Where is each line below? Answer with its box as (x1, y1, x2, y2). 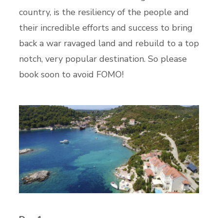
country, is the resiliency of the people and (19, 6, 189, 18)
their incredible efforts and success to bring (19, 21, 193, 34)
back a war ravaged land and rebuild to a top (19, 37, 199, 49)
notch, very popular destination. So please (19, 53, 187, 65)
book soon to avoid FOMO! (19, 68, 126, 80)
